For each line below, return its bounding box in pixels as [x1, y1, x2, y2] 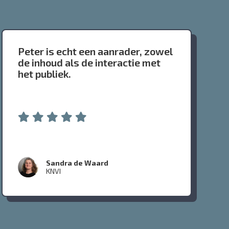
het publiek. [18, 67, 72, 80]
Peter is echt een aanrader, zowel [18, 45, 173, 58]
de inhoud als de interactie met [18, 56, 161, 69]
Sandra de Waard [46, 158, 109, 168]
